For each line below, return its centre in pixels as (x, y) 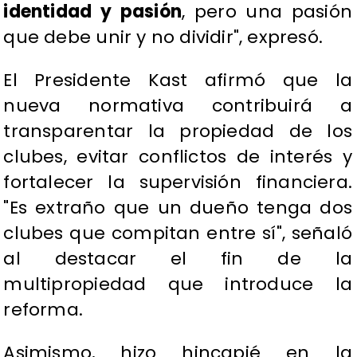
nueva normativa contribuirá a (178, 106)
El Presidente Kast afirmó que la (178, 80)
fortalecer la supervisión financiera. (178, 182)
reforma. (43, 310)
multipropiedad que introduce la (178, 284)
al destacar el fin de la (178, 259)
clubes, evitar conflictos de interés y (178, 157)
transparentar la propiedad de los (178, 131)
